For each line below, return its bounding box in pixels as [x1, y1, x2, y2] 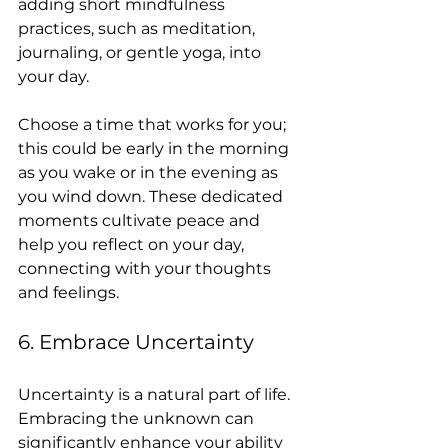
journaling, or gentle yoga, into [18, 43, 265, 62]
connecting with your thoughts [18, 259, 275, 278]
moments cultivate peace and [18, 211, 264, 230]
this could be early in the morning [18, 139, 293, 158]
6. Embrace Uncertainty [18, 330, 254, 354]
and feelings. [18, 283, 119, 302]
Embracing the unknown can [18, 409, 258, 428]
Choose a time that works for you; [18, 115, 290, 134]
